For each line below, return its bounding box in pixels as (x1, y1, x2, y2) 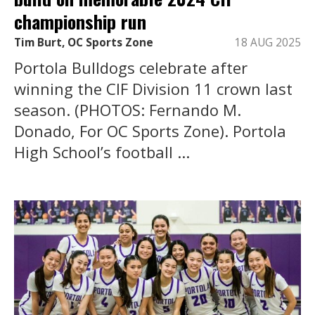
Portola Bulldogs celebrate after (14, 56, 247, 78)
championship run (14, 8, 146, 36)
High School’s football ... (14, 141, 190, 162)
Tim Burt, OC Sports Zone (14, 34, 153, 50)
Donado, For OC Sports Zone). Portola (14, 120, 286, 141)
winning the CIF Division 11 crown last (14, 77, 292, 99)
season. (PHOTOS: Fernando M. (14, 98, 241, 120)
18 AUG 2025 (235, 34, 301, 50)
